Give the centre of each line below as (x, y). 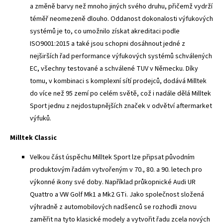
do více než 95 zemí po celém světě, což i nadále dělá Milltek (120, 93)
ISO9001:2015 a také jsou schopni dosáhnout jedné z (108, 44)
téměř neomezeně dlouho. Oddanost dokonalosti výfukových (121, 19)
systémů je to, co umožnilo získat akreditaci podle (105, 31)
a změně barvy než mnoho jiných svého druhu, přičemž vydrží (121, 6)
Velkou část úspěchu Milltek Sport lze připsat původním (112, 157)
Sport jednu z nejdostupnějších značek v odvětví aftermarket (121, 106)
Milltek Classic (33, 138)
